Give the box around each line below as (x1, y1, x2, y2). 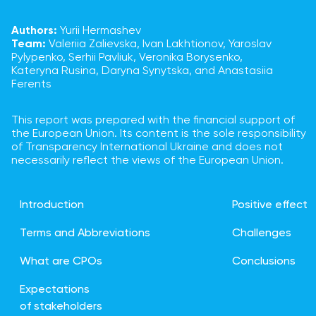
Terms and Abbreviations (20, 228, 150, 239)
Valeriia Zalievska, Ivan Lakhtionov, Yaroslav (46, 39, 272, 50)
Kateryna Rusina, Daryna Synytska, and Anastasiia (11, 66, 273, 77)
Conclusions (232, 256, 296, 267)
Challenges (232, 228, 291, 239)
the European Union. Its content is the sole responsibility (11, 128, 306, 140)
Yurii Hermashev (57, 25, 141, 37)
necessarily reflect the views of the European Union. (11, 155, 284, 166)
